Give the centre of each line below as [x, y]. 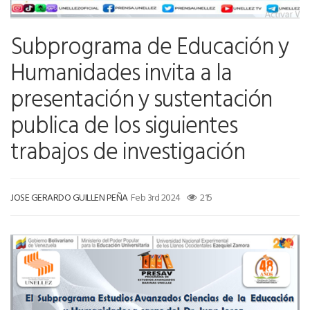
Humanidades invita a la [121, 72]
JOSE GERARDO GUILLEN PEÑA [69, 197]
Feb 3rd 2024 [155, 197]
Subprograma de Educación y [149, 46]
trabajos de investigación [128, 151]
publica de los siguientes [124, 125]
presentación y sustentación [142, 98]
